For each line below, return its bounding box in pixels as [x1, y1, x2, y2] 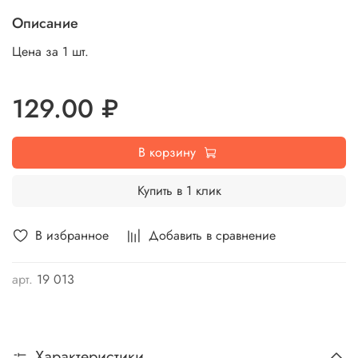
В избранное [35, 226, 109, 245]
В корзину [137, 143, 196, 162]
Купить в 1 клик [137, 181, 221, 201]
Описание [12, 13, 78, 34]
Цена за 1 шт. [12, 42, 89, 62]
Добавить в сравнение [149, 226, 276, 245]
